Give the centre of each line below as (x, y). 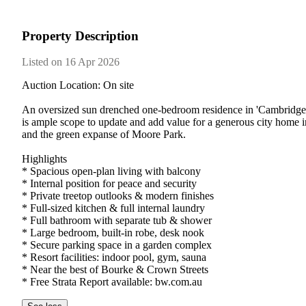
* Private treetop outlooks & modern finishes (118, 196)
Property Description (80, 36)
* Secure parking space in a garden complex (117, 245)
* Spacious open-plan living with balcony (111, 171)
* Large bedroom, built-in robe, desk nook (113, 233)
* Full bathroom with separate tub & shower (117, 221)
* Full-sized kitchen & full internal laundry (113, 208)
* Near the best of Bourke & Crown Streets (115, 270)
